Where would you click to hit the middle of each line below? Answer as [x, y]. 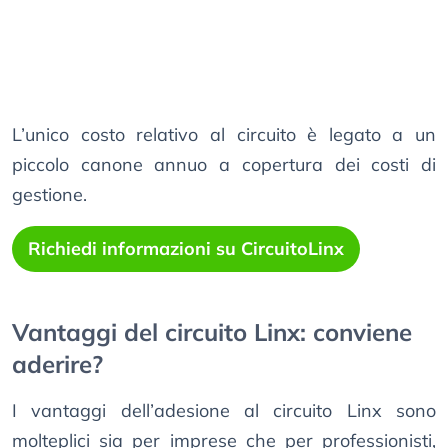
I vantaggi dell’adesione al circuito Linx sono [224, 411]
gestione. [49, 195]
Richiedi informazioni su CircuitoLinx [186, 249]
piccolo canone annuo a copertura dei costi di [224, 165]
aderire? [57, 364]
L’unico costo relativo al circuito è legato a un [224, 135]
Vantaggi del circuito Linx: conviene [212, 332]
